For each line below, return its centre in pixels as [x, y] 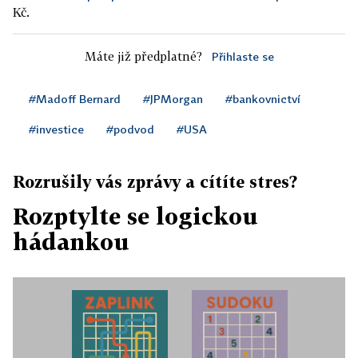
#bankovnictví [263, 99]
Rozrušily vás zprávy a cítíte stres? [155, 182]
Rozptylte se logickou [135, 217]
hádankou [71, 242]
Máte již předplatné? [143, 56]
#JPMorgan [173, 99]
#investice [56, 129]
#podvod [130, 129]
